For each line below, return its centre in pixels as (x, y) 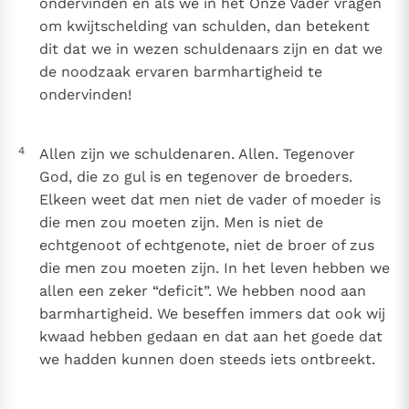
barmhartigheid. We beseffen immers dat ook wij (212, 314)
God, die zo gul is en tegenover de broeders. (195, 177)
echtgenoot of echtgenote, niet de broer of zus (206, 246)
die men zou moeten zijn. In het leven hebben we (214, 268)
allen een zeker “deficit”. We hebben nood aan (202, 291)
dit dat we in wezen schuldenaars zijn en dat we (210, 49)
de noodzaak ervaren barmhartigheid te (180, 72)
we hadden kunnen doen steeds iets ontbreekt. (207, 360)
